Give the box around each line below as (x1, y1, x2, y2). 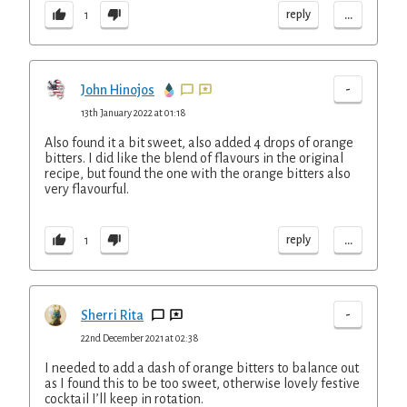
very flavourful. (45, 182, 129, 196)
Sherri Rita (81, 308, 144, 323)
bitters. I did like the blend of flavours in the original (45, 151, 343, 165)
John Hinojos (81, 83, 154, 97)
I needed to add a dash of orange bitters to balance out (45, 361, 359, 375)
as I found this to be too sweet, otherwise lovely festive (45, 376, 360, 391)
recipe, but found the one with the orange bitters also (45, 166, 351, 181)
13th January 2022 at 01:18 (81, 107, 186, 118)
